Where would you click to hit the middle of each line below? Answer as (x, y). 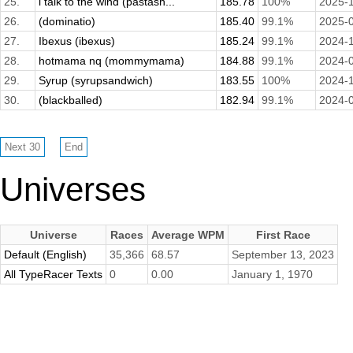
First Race (283, 234)
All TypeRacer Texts (53, 274)
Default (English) (45, 254)
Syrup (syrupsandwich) (96, 81)
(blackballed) (71, 100)
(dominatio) (67, 22)
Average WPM (188, 234)
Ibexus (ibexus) (77, 41)
